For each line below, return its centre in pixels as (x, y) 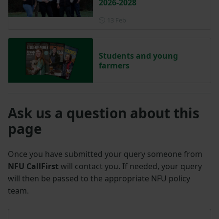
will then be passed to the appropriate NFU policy (99, 179)
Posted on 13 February (158, 20)
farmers (114, 65)
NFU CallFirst (33, 166)
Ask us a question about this (104, 113)
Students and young (138, 55)
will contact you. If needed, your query (130, 166)
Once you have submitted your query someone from (105, 154)
